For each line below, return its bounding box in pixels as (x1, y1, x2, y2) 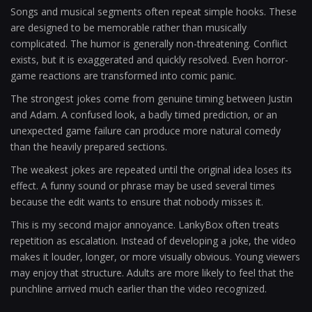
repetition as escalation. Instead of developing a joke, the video (10, 234, 296, 247)
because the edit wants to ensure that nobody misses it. (10, 195, 263, 208)
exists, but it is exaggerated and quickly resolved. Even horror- (10, 53, 288, 66)
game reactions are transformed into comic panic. (10, 69, 236, 82)
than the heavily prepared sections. (10, 140, 167, 153)
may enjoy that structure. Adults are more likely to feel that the (10, 266, 294, 279)
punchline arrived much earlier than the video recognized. (10, 282, 267, 295)
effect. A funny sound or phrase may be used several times (10, 179, 275, 192)
